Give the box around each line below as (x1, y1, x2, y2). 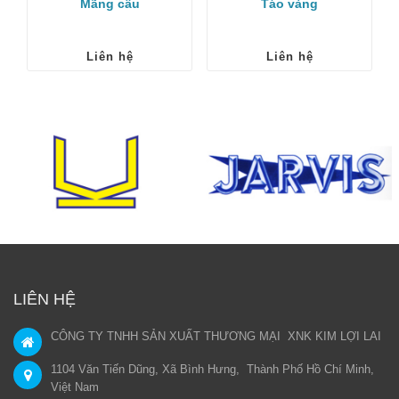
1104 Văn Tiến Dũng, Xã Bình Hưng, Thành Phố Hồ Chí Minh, (51, 362, 374, 377)
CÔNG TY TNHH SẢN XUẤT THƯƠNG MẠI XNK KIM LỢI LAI (51, 330, 381, 344)
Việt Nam (51, 380, 99, 395)
